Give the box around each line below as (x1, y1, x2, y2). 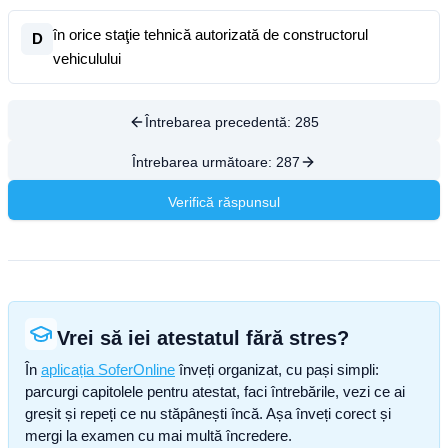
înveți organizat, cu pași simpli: (175, 361, 379, 378)
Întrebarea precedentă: (145, 114, 295, 130)
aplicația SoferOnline (41, 361, 175, 378)
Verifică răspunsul (168, 194, 280, 210)
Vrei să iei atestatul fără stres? (57, 327, 349, 349)
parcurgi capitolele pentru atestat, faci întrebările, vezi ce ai (25, 383, 405, 400)
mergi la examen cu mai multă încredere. (25, 427, 292, 444)
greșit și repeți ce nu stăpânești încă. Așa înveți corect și (25, 405, 391, 422)
